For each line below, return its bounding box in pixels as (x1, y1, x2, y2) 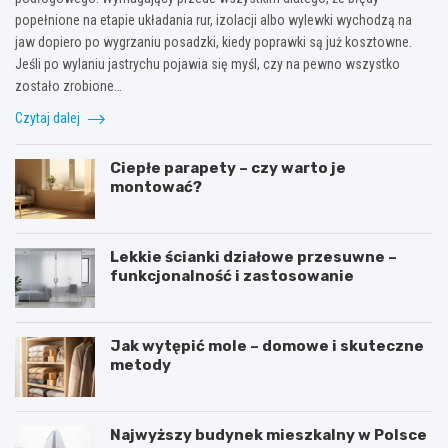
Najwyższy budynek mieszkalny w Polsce (110, 426, 427, 445)
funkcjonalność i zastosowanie (110, 267, 354, 286)
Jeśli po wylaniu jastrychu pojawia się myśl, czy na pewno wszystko (15, 56, 400, 73)
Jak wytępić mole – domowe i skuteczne (110, 337, 424, 356)
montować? (110, 178, 202, 197)
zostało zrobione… (15, 78, 122, 95)
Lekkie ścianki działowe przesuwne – (110, 248, 397, 267)
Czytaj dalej (15, 110, 83, 127)
